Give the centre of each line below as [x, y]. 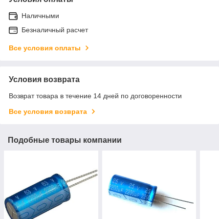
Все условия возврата [48, 111]
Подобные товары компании [65, 140]
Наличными [40, 15]
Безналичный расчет [55, 30]
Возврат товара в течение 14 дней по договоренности [95, 96]
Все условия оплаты [45, 48]
